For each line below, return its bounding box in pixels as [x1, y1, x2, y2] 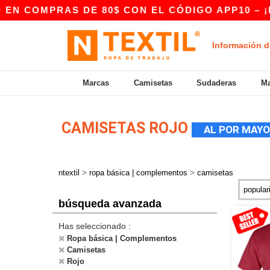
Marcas [83, 78, 110, 87]
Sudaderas [196, 78, 237, 87]
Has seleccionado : [58, 221, 131, 231]
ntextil [58, 168, 80, 177]
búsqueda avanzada [58, 198, 162, 210]
